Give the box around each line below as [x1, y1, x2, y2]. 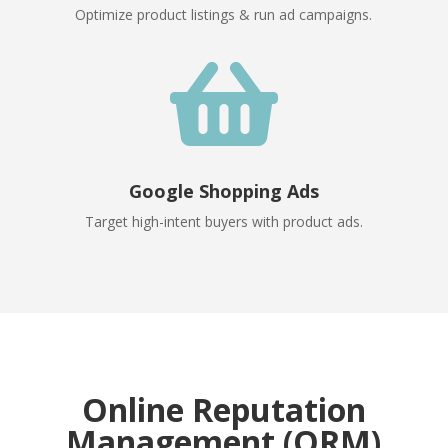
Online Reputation [81, 388, 366, 432]
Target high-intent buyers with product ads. [84, 212, 363, 232]
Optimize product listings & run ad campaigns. [75, 5, 373, 25]
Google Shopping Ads [128, 179, 319, 204]
